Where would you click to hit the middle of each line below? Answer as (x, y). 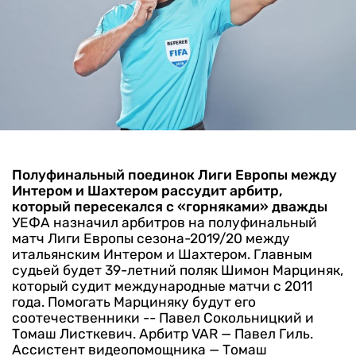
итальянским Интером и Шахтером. (131, 254)
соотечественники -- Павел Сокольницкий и (163, 317)
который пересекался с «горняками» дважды (170, 206)
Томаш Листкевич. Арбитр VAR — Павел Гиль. (163, 333)
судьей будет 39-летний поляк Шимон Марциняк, (178, 270)
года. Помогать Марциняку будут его (134, 302)
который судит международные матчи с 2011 (162, 286)
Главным (283, 254)
